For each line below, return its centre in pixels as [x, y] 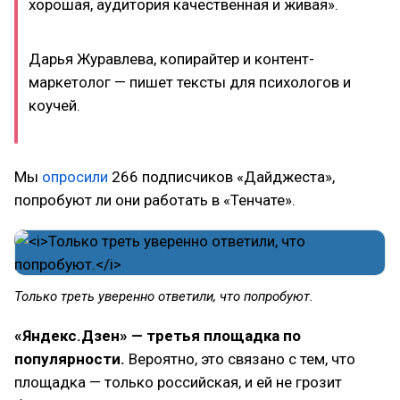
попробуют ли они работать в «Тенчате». [155, 200]
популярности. [70, 359]
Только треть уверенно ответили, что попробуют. [164, 296]
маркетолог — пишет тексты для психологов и [190, 82]
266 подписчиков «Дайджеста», [221, 177]
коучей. [54, 105]
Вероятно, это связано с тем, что [240, 359]
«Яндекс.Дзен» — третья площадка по [158, 336]
